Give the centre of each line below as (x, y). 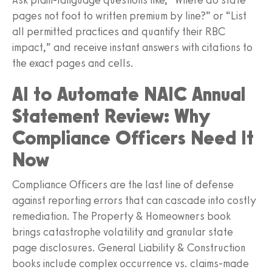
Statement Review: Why (111, 116)
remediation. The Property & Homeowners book (121, 216)
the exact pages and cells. (73, 63)
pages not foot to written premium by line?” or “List (129, 15)
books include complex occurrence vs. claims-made (131, 263)
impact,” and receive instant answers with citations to (132, 47)
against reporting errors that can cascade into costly (134, 200)
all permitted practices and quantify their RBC (119, 31)
